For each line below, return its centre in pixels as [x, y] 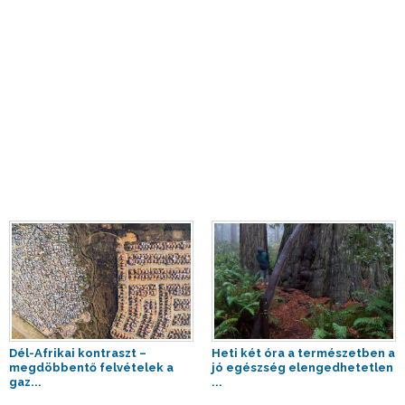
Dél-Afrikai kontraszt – [78, 353]
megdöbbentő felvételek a [91, 367]
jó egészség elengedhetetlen [302, 367]
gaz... [25, 381]
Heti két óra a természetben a [303, 353]
